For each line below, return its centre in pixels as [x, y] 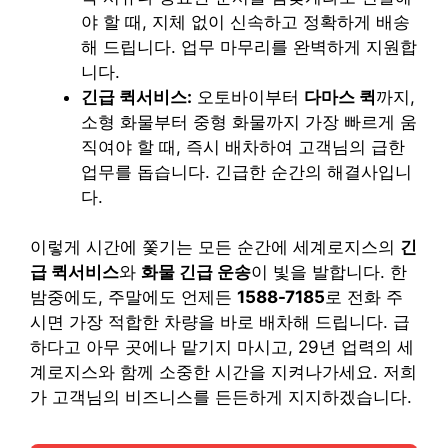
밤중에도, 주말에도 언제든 [133, 297]
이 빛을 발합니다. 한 [329, 272]
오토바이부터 [248, 96]
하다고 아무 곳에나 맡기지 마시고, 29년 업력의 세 [222, 347]
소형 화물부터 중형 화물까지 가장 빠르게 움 [249, 121]
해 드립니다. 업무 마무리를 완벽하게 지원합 [249, 46]
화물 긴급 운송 [196, 272]
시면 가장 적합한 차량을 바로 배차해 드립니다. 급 [220, 322]
